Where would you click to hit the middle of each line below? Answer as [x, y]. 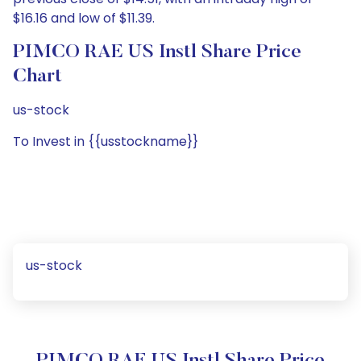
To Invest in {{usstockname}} [106, 141]
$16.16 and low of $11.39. [84, 18]
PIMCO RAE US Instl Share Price [157, 52]
